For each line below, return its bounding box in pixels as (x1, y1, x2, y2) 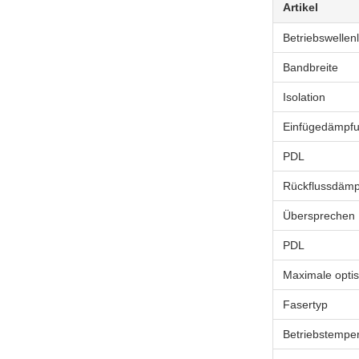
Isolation (283, 91, 325, 103)
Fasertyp (283, 298, 328, 311)
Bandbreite (283, 61, 338, 74)
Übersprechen (283, 209, 355, 222)
